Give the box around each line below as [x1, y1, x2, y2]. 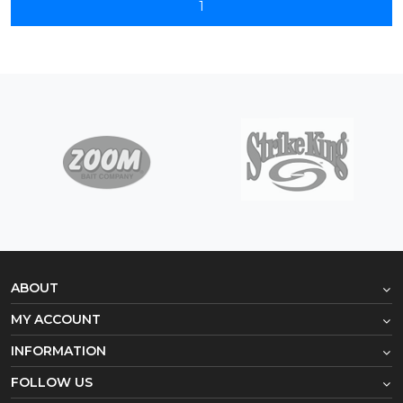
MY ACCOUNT [11, 310, 101, 327]
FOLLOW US [11, 373, 93, 390]
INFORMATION [11, 342, 106, 359]
